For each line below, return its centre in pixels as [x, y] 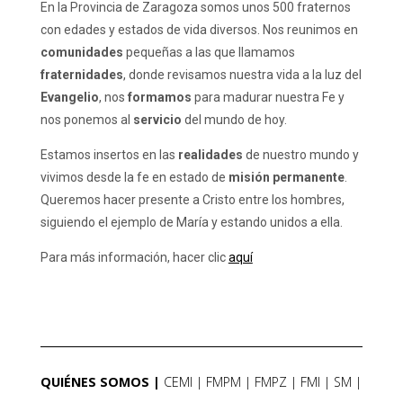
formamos [159, 98]
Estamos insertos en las [109, 155]
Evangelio [69, 98]
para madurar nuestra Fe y [268, 98]
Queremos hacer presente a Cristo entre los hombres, [192, 200]
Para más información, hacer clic [134, 258]
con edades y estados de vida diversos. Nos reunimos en [199, 30]
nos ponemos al [86, 120]
